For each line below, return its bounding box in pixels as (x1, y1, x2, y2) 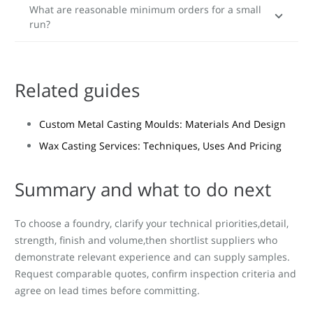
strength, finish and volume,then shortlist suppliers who (15, 233, 277, 247)
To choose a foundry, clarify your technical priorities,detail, (15, 216, 289, 230)
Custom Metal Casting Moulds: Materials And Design (39, 117, 286, 131)
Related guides (15, 77, 140, 103)
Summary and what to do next (15, 176, 271, 202)
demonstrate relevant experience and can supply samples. (15, 249, 290, 263)
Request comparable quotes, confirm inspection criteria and (15, 266, 296, 280)
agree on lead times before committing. (15, 283, 200, 297)
